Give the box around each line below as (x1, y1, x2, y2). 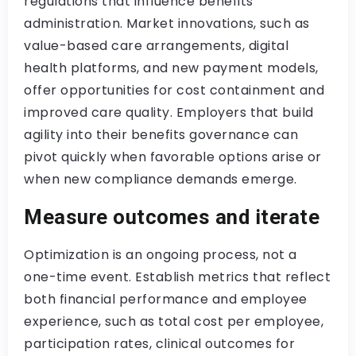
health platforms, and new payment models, (24, 59, 319, 77)
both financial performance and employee (24, 290, 308, 308)
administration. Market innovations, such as (24, 14, 310, 33)
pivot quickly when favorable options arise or (24, 148, 322, 166)
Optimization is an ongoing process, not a (24, 246, 297, 264)
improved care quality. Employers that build (24, 103, 314, 122)
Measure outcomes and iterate (24, 205, 319, 229)
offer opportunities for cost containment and (24, 81, 324, 99)
